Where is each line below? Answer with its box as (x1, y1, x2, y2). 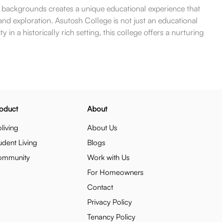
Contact (87, 182, 113, 192)
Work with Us (87, 153, 130, 162)
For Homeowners (87, 167, 144, 177)
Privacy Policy (87, 197, 132, 207)
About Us (87, 123, 117, 132)
